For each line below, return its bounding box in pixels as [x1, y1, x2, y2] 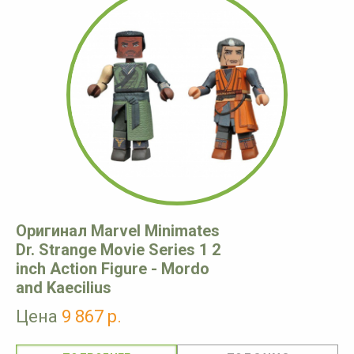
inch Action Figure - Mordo [16, 259, 209, 279]
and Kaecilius [16, 278, 111, 298]
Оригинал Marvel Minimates [16, 221, 220, 241]
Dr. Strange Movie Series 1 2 [16, 240, 220, 260]
